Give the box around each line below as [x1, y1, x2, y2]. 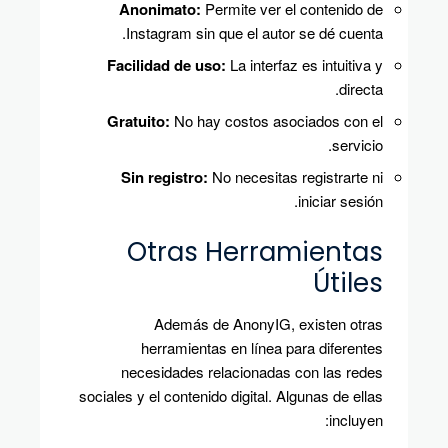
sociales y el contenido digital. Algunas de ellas [79, 385, 383, 407]
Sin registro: [121, 166, 208, 189]
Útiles [313, 265, 383, 302]
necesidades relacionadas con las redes [121, 361, 383, 383]
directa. [339, 78, 383, 100]
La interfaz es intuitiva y [226, 54, 383, 76]
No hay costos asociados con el [170, 110, 383, 132]
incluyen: [329, 409, 383, 431]
